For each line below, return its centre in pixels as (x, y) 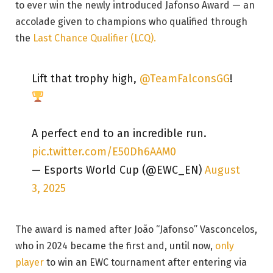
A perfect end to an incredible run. (119, 134)
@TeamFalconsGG (184, 79)
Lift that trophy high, (85, 79)
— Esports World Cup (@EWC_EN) (118, 170)
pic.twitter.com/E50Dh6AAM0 (104, 152)
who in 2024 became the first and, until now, (115, 246)
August (222, 170)
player (30, 263)
